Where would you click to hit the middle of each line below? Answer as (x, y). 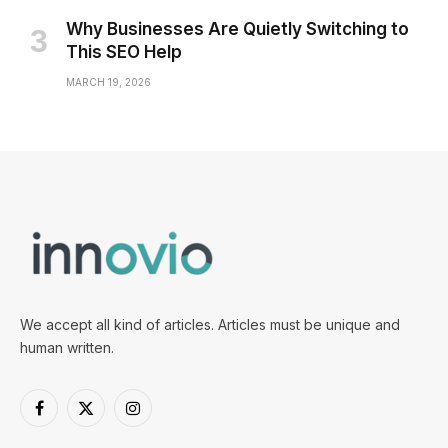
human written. (67, 347)
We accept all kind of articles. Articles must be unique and (210, 324)
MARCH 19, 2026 (108, 82)
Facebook (71, 417)
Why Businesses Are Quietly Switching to (237, 29)
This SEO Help (124, 52)
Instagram (163, 417)
